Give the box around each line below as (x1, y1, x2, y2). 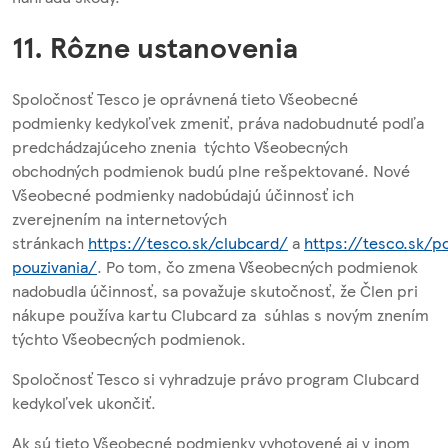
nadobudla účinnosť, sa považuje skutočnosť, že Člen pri (12, 278, 418, 302)
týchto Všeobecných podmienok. (12, 326, 258, 350)
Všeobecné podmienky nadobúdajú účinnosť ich (12, 182, 354, 206)
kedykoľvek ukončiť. (12, 390, 160, 414)
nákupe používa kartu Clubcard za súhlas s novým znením (12, 302, 429, 326)
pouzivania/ (12, 254, 97, 278)
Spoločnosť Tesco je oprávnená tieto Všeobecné (12, 86, 358, 110)
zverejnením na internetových (12, 206, 227, 230)
